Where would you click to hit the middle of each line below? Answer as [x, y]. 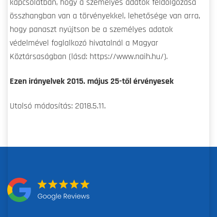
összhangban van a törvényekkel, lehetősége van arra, [105, 16]
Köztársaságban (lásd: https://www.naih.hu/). [89, 57]
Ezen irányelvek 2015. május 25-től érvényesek [92, 82]
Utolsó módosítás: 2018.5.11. [58, 106]
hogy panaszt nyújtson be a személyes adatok [91, 30]
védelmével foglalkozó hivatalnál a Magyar [84, 43]
